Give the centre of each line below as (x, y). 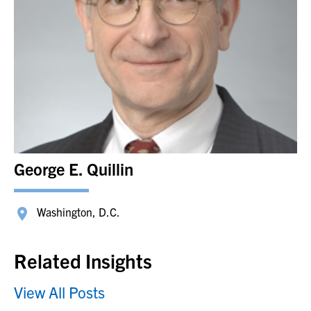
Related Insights (83, 260)
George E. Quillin (74, 168)
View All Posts (59, 292)
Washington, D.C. (78, 211)
